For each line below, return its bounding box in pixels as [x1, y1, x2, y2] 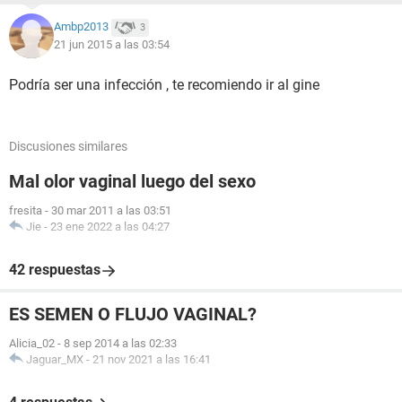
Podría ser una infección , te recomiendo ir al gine [9, 76, 319, 93]
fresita [9, 204, 42, 217]
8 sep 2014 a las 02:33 [64, 336, 177, 350]
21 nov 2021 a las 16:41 [92, 353, 211, 366]
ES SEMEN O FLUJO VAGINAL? [9, 303, 257, 325]
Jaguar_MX [26, 353, 83, 366]
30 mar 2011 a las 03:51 [51, 204, 171, 217]
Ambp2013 [54, 20, 109, 34]
